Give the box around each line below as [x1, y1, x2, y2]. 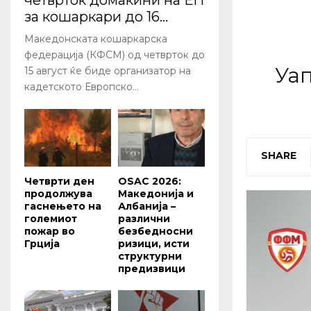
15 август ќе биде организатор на [24, 65, 191, 78]
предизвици [118, 262, 185, 276]
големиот [24, 212, 77, 226]
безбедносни [118, 225, 193, 238]
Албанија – [118, 200, 176, 213]
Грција [24, 237, 60, 251]
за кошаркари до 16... [24, 8, 168, 26]
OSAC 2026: [118, 175, 181, 188]
